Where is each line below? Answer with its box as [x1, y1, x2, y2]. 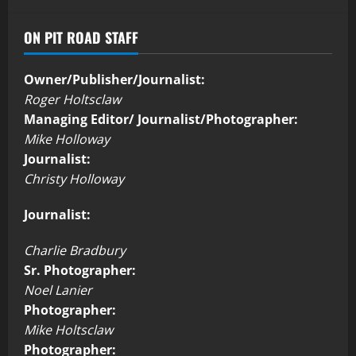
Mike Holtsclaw [24, 321, 113, 339]
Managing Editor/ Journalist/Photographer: [24, 110, 298, 129]
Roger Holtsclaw [24, 91, 121, 109]
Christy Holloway [24, 170, 124, 188]
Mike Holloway [24, 130, 110, 149]
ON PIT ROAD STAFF [24, 27, 138, 48]
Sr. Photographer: [24, 261, 136, 280]
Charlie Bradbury [24, 242, 126, 260]
